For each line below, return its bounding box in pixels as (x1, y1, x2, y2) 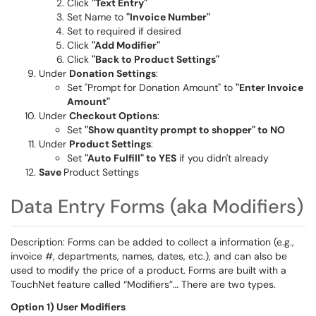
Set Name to (67, 11, 126, 23)
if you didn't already (176, 152, 269, 164)
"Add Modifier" (92, 39, 160, 51)
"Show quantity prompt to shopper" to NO (85, 123, 285, 136)
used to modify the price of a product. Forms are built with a (11, 264, 286, 276)
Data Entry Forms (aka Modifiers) (11, 194, 303, 219)
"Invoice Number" (126, 11, 210, 23)
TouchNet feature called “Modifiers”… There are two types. (11, 278, 276, 291)
